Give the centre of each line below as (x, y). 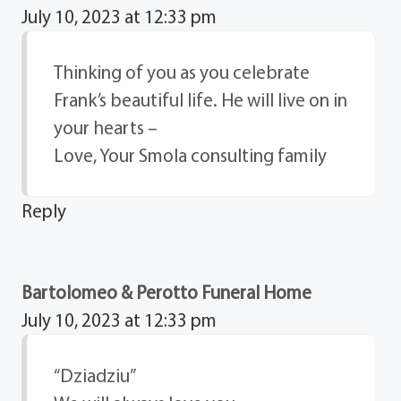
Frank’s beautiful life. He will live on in (201, 99)
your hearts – (106, 127)
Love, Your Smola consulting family (191, 154)
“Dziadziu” (95, 375)
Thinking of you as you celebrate (182, 71)
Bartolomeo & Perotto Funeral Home (167, 291)
